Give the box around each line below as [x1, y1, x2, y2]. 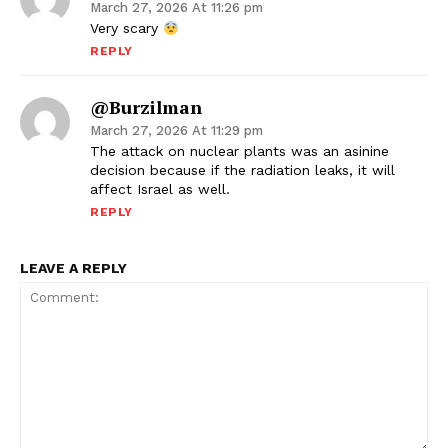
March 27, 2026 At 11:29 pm [90, 123, 263, 139]
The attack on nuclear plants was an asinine [90, 143, 389, 160]
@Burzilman [90, 95, 202, 120]
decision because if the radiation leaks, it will [90, 162, 395, 179]
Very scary [90, 20, 163, 37]
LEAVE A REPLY [20, 260, 127, 277]
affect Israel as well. [90, 181, 230, 198]
